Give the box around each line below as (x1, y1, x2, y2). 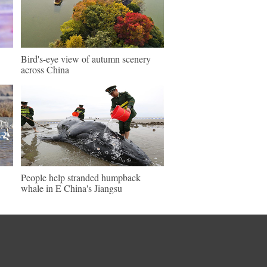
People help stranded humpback (21, 171, 141, 184)
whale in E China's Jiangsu (21, 182, 122, 194)
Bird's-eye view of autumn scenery (21, 52, 151, 65)
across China (21, 63, 69, 76)
